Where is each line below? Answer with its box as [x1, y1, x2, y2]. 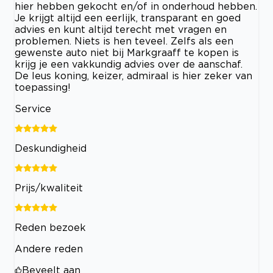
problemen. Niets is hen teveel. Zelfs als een [15, 35, 233, 47]
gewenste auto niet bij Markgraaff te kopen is [15, 47, 239, 58]
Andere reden [15, 243, 83, 255]
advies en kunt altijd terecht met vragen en [15, 24, 227, 35]
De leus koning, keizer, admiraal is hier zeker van [15, 70, 252, 82]
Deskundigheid [15, 143, 87, 154]
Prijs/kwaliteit [15, 182, 83, 194]
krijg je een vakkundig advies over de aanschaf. [15, 58, 243, 70]
